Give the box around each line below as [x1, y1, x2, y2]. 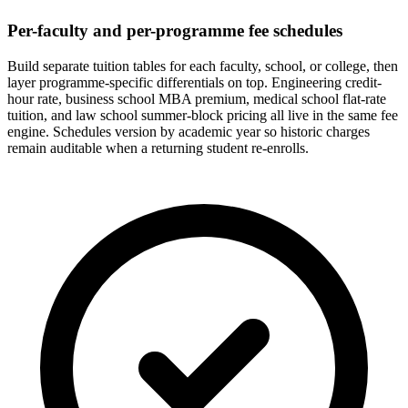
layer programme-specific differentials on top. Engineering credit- [7, 75, 382, 91]
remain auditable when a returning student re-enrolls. [7, 140, 309, 157]
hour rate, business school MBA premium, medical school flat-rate [7, 91, 386, 107]
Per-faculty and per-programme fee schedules [7, 21, 342, 41]
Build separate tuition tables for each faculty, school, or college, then [7, 58, 398, 75]
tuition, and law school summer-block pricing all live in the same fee [7, 107, 398, 124]
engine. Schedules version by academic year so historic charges [7, 124, 370, 140]
